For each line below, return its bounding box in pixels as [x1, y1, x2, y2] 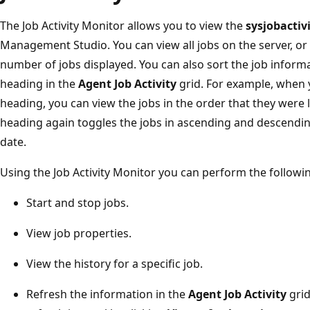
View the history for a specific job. [26, 255, 203, 271]
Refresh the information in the [26, 286, 188, 302]
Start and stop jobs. [26, 194, 129, 210]
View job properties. [26, 225, 131, 241]
